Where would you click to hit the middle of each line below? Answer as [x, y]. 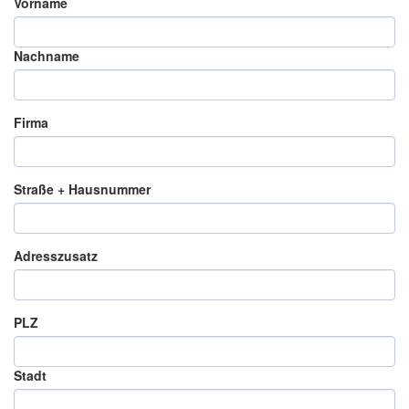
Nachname [47, 55]
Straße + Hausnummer [82, 189]
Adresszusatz [56, 255]
